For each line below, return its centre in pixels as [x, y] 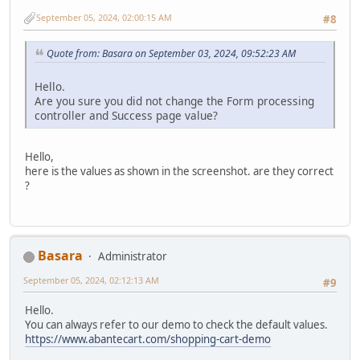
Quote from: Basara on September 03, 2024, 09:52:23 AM [171, 53]
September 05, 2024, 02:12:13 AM [91, 280]
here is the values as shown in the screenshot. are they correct [179, 171]
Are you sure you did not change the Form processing [174, 100]
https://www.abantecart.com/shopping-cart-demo [148, 340]
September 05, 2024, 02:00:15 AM [104, 17]
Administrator [133, 256]
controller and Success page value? [126, 115]
